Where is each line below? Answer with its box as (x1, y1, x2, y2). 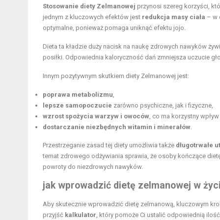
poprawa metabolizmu (43, 90, 113, 98)
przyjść (43, 211, 65, 219)
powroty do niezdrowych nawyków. (43, 163, 143, 170)
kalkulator (65, 211, 96, 219)
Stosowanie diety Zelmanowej (43, 2, 136, 10)
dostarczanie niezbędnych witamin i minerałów (43, 123, 191, 131)
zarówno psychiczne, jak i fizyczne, (112, 101, 213, 109)
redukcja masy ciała (142, 13, 205, 21)
